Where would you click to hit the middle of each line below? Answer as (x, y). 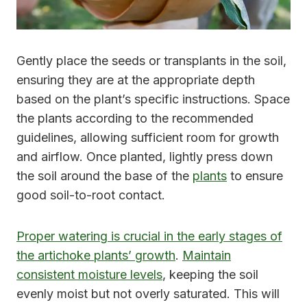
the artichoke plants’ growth (96, 255)
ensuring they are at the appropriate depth (136, 79)
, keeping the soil (210, 274)
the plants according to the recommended (135, 118)
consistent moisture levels (89, 274)
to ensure (255, 175)
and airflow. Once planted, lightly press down (145, 156)
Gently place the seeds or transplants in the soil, (151, 60)
